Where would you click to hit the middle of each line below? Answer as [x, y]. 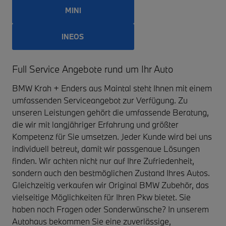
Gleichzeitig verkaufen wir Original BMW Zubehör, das [110, 185]
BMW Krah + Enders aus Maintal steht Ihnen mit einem [112, 88]
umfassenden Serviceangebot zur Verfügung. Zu [100, 100]
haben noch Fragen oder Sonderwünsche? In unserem [110, 209]
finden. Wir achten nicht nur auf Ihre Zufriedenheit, [103, 161]
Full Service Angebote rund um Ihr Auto [93, 69]
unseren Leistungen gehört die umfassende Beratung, [110, 112]
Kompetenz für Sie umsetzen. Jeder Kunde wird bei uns [112, 136]
